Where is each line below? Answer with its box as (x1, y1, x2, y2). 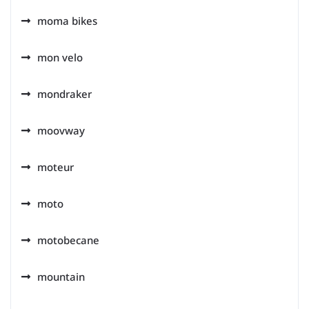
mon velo (37, 50, 83, 64)
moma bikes (37, 13, 97, 28)
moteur (37, 159, 74, 174)
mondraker (37, 86, 92, 101)
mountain (37, 269, 85, 283)
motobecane (37, 232, 99, 247)
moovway (37, 123, 85, 137)
